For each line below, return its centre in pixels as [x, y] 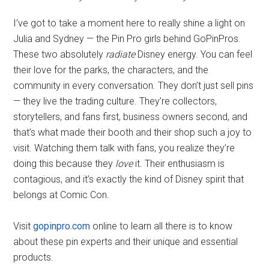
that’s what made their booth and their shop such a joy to [133, 132]
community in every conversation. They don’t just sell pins [134, 85]
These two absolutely [60, 54]
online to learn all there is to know [162, 226]
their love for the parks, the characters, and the [111, 70]
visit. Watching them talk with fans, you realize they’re [124, 148]
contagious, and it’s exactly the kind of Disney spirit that [129, 179]
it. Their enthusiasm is [179, 163]
